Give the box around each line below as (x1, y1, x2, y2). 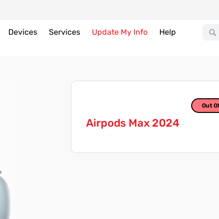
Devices (8, 27, 37, 37)
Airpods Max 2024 (86, 116, 179, 130)
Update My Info (92, 27, 148, 37)
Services (49, 27, 80, 37)
